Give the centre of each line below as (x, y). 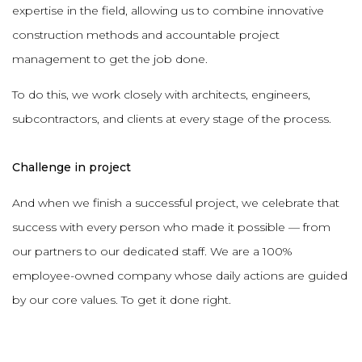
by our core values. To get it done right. (122, 299)
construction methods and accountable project (146, 34)
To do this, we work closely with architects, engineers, (161, 94)
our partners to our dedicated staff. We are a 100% (152, 251)
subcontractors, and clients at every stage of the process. (172, 118)
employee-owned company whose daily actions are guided (180, 275)
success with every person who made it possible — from (171, 227)
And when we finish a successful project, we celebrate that (176, 202)
